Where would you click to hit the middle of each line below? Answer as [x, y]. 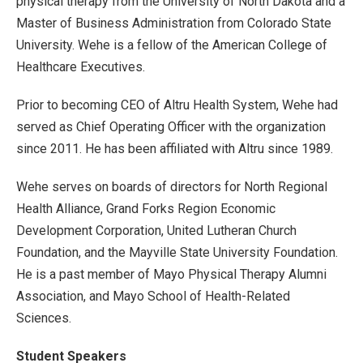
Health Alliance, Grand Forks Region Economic [146, 209]
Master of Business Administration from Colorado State [174, 23]
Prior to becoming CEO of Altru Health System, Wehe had [177, 105]
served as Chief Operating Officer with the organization [171, 127]
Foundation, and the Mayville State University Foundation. [177, 252]
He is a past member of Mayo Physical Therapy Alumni [171, 274]
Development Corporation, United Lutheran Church [156, 231]
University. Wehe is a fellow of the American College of [172, 45]
